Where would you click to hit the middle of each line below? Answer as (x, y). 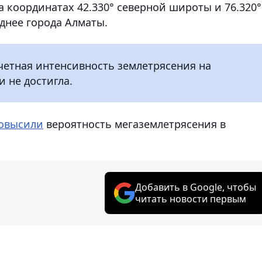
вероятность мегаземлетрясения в (135, 124)
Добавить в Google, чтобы (196, 187)
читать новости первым (191, 199)
